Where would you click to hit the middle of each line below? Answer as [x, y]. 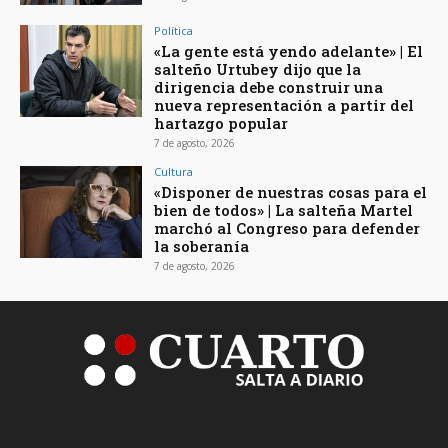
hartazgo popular [221, 122]
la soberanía [202, 245]
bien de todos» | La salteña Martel [284, 209]
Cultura [174, 171]
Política [174, 30]
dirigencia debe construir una [269, 86]
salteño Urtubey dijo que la [258, 68]
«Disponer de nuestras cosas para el [291, 191]
